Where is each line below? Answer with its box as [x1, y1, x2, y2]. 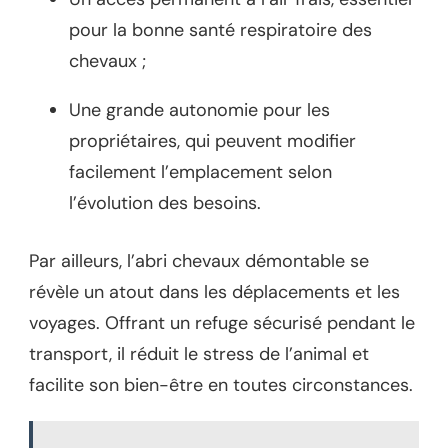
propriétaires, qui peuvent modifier [69, 128, 356, 153]
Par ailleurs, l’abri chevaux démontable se [29, 248, 369, 273]
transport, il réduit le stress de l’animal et [29, 341, 369, 366]
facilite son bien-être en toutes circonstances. [29, 372, 413, 397]
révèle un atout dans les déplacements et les [29, 279, 400, 304]
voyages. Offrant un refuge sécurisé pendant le [29, 310, 415, 335]
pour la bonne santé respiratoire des [69, 17, 372, 42]
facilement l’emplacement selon [69, 159, 332, 184]
